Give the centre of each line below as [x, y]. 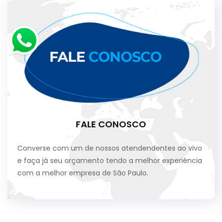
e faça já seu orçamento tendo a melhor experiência [110, 161]
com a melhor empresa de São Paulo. [83, 173]
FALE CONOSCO [111, 124]
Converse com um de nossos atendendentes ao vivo [110, 148]
